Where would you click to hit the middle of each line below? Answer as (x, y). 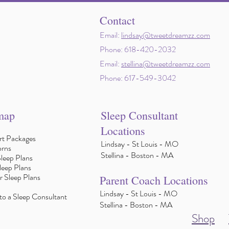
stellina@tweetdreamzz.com (166, 64)
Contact (117, 20)
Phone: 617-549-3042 (138, 78)
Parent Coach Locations (154, 180)
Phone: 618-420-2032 (138, 50)
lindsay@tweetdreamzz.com (166, 35)
